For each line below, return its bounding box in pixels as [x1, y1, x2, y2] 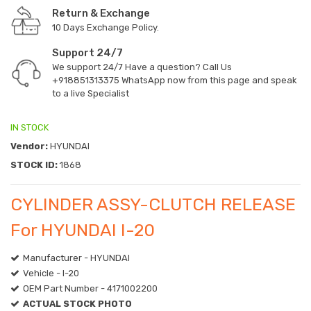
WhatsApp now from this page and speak [119, 75, 297, 86]
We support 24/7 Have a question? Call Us [52, 62, 232, 73]
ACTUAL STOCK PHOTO [23, 299, 132, 310]
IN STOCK [10, 122, 49, 133]
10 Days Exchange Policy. [52, 22, 159, 33]
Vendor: [10, 141, 48, 152]
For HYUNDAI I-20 [10, 220, 155, 241]
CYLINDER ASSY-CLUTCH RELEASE [10, 194, 296, 215]
